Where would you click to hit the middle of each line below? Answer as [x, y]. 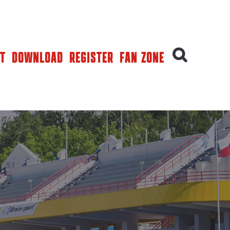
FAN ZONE [142, 58]
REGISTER [91, 58]
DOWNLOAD [37, 58]
